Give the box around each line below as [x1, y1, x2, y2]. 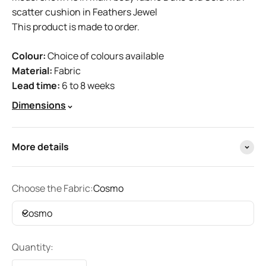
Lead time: [12, 79, 60, 92]
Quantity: [12, 240, 53, 254]
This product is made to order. [12, 20, 140, 33]
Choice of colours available [46, 49, 164, 62]
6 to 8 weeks [60, 79, 115, 92]
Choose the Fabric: [12, 182, 93, 195]
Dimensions [12, 99, 66, 112]
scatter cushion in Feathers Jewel [12, 5, 157, 18]
